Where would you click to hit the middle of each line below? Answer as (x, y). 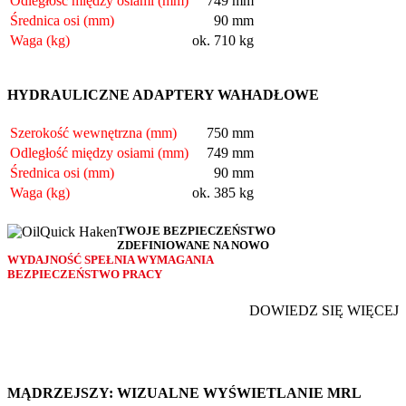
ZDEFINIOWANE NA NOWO (193, 246)
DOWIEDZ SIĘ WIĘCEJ (324, 310)
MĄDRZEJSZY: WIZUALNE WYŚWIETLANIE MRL (184, 392)
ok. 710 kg (223, 40)
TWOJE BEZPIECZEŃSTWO (196, 231)
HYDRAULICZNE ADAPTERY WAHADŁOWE (163, 94)
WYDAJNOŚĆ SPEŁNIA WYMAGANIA (111, 260)
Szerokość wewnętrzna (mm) (93, 133)
